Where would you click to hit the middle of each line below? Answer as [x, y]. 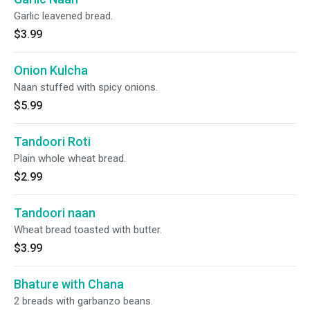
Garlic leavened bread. [63, 16]
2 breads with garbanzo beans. [83, 301]
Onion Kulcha [51, 70]
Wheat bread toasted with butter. [88, 230]
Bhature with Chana [69, 284]
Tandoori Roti [52, 142]
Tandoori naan [55, 213]
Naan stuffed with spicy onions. [86, 87]
